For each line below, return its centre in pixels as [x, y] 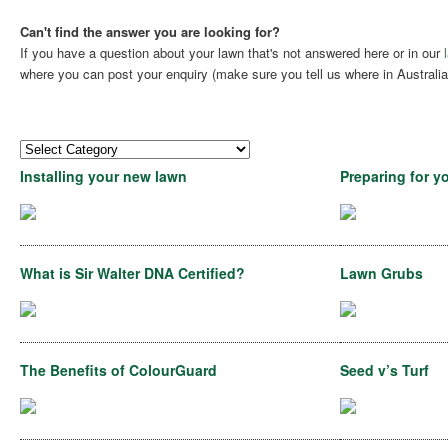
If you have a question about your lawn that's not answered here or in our [232, 52]
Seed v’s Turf [384, 369]
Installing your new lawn [103, 175]
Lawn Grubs [381, 272]
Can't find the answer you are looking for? [150, 31]
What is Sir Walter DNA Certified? [132, 272]
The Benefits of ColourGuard [118, 369]
